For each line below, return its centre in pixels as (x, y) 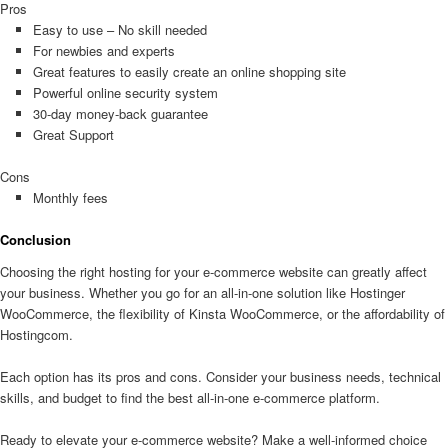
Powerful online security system (125, 92)
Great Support (73, 134)
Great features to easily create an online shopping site (191, 71)
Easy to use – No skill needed (119, 29)
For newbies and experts (103, 50)
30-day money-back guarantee (120, 113)
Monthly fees (70, 198)
